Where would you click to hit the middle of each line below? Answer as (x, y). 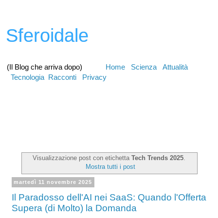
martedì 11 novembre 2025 (53, 182)
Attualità (175, 67)
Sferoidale (47, 36)
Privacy (94, 77)
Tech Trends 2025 (157, 158)
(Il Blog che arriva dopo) (56, 67)
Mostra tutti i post (110, 167)
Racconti (62, 77)
